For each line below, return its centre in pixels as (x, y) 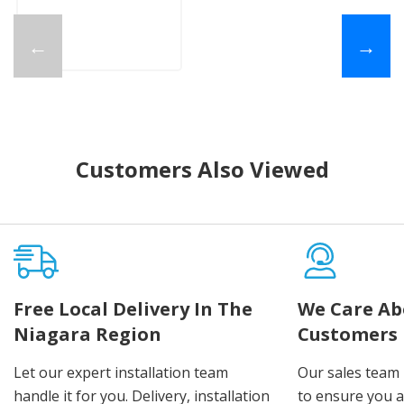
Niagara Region (87, 334)
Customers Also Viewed (202, 169)
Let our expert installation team (121, 372)
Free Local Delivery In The (133, 308)
